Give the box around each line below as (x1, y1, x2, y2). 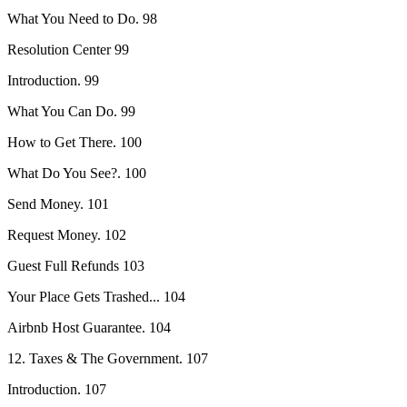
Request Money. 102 (7, 226, 126, 243)
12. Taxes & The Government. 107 (7, 350, 208, 366)
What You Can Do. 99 (7, 103, 135, 119)
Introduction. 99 (7, 72, 99, 88)
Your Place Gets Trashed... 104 (7, 288, 185, 304)
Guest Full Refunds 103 (7, 257, 144, 273)
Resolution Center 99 (7, 41, 129, 57)
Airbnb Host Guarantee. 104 (7, 319, 171, 335)
